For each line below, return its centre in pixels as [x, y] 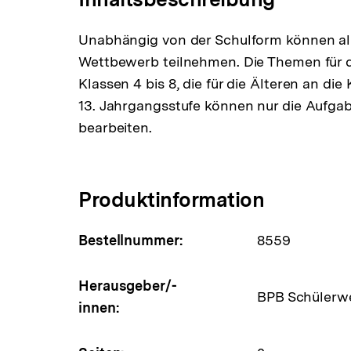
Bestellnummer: [131, 240]
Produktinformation [171, 199]
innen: [99, 308]
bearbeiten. [115, 127]
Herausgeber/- [128, 286]
